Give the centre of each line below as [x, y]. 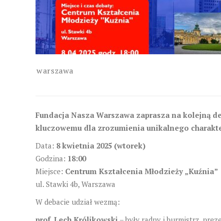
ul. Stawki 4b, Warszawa [75, 184]
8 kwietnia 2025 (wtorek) [101, 145]
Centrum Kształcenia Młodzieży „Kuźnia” [142, 171]
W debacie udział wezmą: [78, 202]
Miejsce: [50, 171]
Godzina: [52, 158]
